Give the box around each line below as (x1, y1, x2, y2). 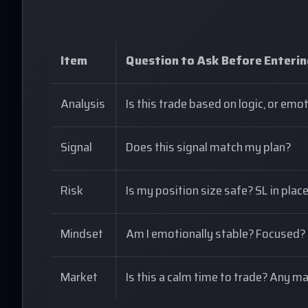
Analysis (60, 94, 106, 116)
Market (60, 267, 98, 289)
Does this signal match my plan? (126, 137, 291, 159)
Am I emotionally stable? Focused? (126, 224, 306, 246)
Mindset (60, 224, 104, 246)
